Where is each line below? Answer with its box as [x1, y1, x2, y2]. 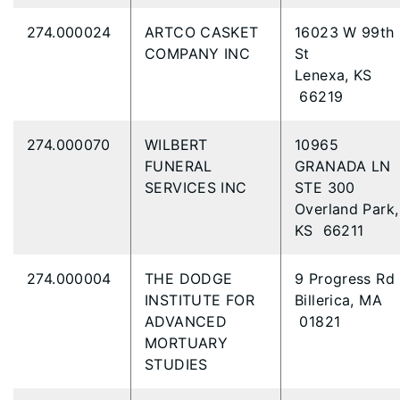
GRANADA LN [295, 157, 391, 175]
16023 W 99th [295, 23, 395, 41]
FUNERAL [145, 157, 212, 175]
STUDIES [145, 355, 213, 373]
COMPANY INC [145, 45, 255, 62]
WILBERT [145, 136, 208, 154]
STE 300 [295, 179, 361, 196]
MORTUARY [145, 334, 229, 352]
